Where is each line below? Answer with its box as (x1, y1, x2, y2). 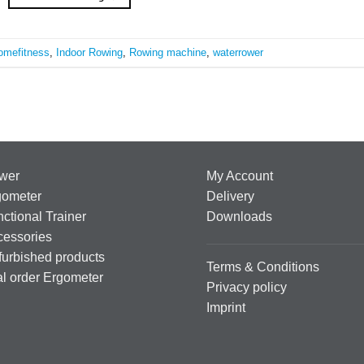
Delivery (206, 189, 254, 204)
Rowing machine (129, 45, 206, 58)
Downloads (206, 210, 272, 224)
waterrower (213, 45, 263, 58)
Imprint (206, 301, 245, 315)
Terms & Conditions (206, 260, 319, 275)
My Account (206, 169, 273, 184)
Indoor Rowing (56, 45, 123, 58)
